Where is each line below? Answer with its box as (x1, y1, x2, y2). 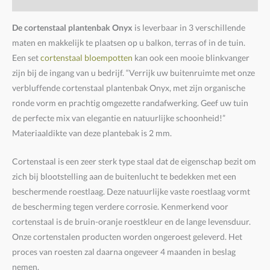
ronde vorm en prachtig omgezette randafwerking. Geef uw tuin (12, 97, 248, 108)
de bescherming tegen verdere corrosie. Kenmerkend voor (12, 201, 228, 212)
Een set (12, 52, 40, 63)
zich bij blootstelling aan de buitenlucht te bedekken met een (12, 171, 236, 181)
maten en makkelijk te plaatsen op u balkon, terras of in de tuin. (12, 37, 245, 48)
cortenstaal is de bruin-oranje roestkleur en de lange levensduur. (12, 216, 251, 227)
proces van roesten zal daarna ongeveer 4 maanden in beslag (12, 246, 236, 257)
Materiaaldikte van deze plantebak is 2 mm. (12, 127, 172, 138)
